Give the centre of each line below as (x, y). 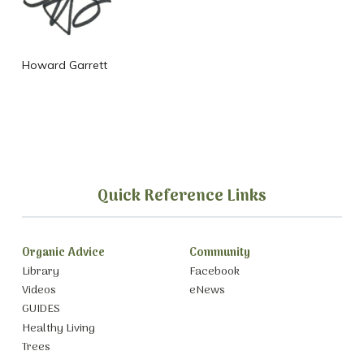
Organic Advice (63, 253)
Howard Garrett (64, 65)
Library (40, 271)
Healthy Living (58, 328)
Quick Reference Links (182, 197)
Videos (39, 291)
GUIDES (41, 310)
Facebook (214, 271)
